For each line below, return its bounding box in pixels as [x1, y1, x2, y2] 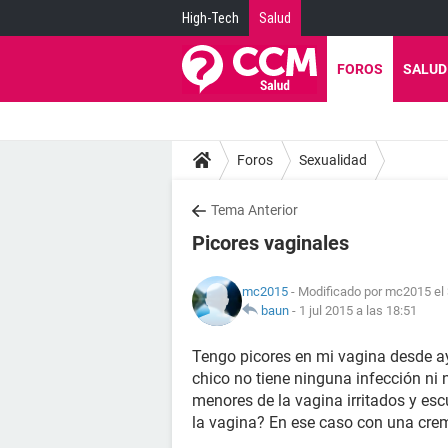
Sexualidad [299, 151, 367, 168]
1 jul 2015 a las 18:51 [299, 303, 417, 318]
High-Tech [182, 10, 239, 26]
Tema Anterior [211, 202, 298, 218]
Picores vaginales [192, 231, 349, 255]
